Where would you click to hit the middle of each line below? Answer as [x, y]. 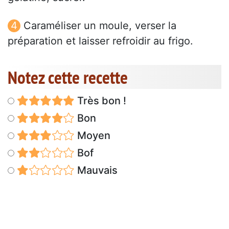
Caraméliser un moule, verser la [100, 26]
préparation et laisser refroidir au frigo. [100, 41]
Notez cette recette [68, 77]
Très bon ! [100, 101]
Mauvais [96, 170]
